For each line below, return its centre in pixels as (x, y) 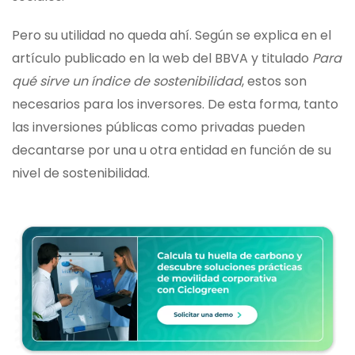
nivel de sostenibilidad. (81, 174)
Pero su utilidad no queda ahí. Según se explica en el (172, 36)
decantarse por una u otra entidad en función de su (172, 151)
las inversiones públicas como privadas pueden (158, 128)
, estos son (274, 82)
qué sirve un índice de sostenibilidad (127, 82)
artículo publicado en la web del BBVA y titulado (162, 59)
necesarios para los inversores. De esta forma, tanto (175, 105)
